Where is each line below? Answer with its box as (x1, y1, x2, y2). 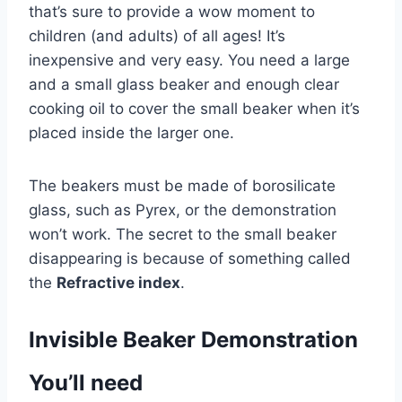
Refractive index (57, 274, 180, 292)
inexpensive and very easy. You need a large (29, 51, 350, 69)
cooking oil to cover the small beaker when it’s (29, 100, 360, 118)
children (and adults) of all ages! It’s (29, 27, 285, 45)
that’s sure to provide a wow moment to (29, 3, 315, 21)
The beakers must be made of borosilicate (29, 177, 336, 195)
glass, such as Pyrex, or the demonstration (29, 201, 336, 219)
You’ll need (29, 370, 143, 396)
